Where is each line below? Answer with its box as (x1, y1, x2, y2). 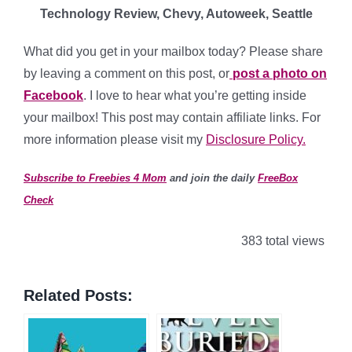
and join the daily (167, 172, 258, 185)
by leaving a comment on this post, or (24, 67, 229, 81)
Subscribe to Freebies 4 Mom (24, 172, 167, 185)
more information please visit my (24, 133, 206, 147)
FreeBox (258, 172, 298, 185)
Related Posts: (24, 287, 133, 305)
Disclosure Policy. (206, 133, 306, 147)
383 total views (238, 234, 324, 248)
